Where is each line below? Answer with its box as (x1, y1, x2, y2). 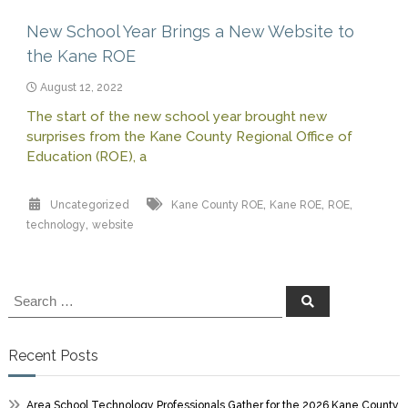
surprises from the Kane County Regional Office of (25, 127, 352, 145)
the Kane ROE (25, 46, 136, 66)
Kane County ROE (170, 198, 263, 211)
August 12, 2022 (39, 80, 123, 94)
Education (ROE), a (25, 148, 147, 165)
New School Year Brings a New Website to (25, 21, 354, 41)
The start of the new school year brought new (25, 107, 327, 125)
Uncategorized (50, 198, 130, 211)
